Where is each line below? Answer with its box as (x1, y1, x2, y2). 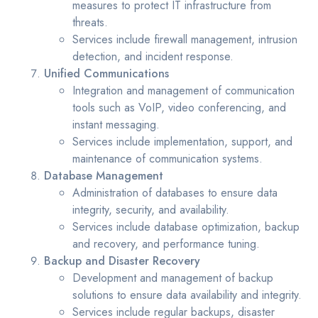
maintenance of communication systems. (72, 150, 263, 168)
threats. (72, 14, 109, 31)
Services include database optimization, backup (72, 219, 300, 236)
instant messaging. (72, 116, 160, 133)
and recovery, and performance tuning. (72, 236, 261, 253)
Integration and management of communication (72, 82, 295, 99)
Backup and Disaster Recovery (44, 253, 201, 270)
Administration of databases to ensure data (72, 185, 278, 202)
